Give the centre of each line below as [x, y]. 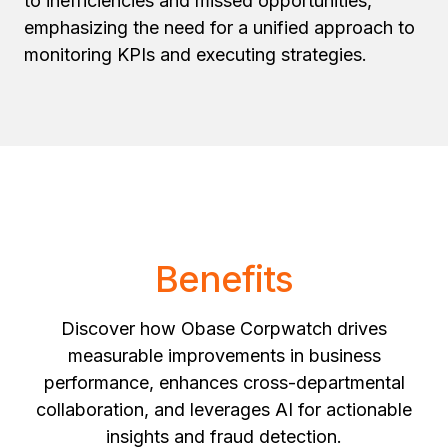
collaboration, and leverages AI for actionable [224, 409]
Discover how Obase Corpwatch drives [224, 328]
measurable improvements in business [224, 355]
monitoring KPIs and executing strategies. [195, 54]
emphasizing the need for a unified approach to [219, 27]
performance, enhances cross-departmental [224, 382]
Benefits [224, 279]
